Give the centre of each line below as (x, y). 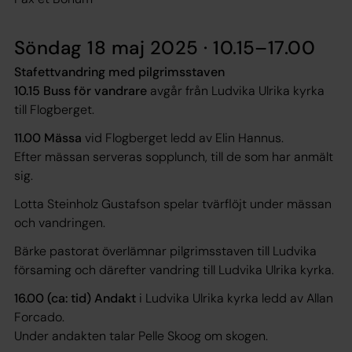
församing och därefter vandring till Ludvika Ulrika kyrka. (174, 269)
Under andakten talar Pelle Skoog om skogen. (141, 335)
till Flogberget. (54, 109)
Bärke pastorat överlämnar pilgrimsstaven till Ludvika (165, 251)
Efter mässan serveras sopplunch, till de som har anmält (174, 156)
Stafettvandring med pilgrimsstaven (119, 71)
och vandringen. (61, 222)
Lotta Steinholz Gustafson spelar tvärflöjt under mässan (173, 203)
